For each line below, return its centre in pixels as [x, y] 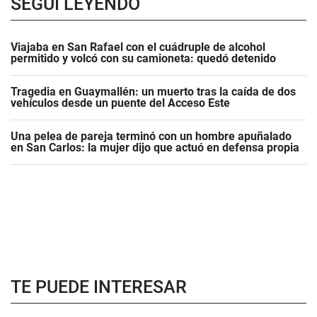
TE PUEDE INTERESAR [99, 287]
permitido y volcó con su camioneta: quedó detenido [143, 58]
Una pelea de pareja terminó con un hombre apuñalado [151, 136]
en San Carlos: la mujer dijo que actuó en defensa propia [155, 148]
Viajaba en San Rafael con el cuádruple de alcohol [138, 47]
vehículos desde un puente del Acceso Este [120, 103]
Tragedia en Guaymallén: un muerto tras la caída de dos [153, 92]
